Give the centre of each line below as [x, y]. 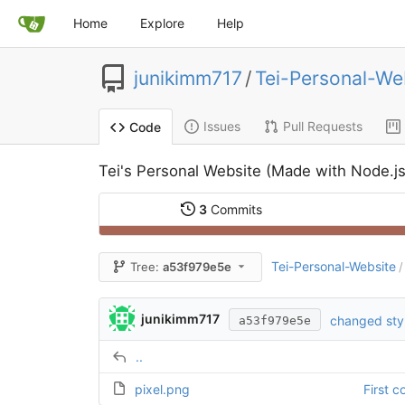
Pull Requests [322, 127]
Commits [234, 210]
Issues [221, 127]
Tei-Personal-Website [333, 267]
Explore [162, 23]
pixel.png [162, 390]
